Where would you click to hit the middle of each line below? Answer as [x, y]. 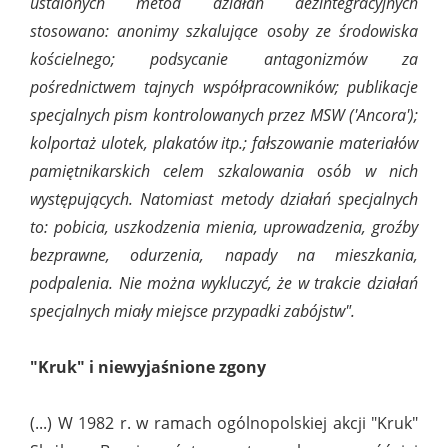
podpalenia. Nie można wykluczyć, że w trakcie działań [224, 283]
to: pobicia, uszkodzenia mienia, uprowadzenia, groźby [224, 227]
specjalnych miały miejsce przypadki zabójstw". [192, 311]
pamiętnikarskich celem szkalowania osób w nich [224, 171]
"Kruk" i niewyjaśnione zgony [148, 367]
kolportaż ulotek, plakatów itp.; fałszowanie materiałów [224, 143]
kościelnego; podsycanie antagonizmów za [224, 59]
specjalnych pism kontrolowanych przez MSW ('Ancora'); [224, 115]
